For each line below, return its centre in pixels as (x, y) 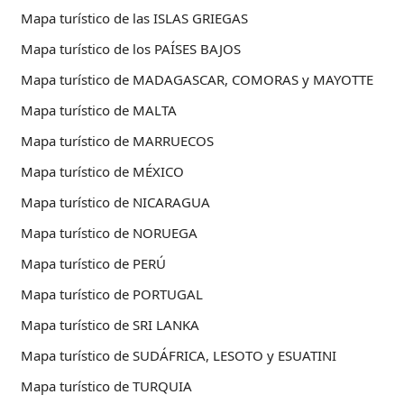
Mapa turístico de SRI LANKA (110, 325)
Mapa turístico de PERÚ (93, 264)
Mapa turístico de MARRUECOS (117, 141)
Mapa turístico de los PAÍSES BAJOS (131, 49)
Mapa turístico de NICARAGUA (115, 202)
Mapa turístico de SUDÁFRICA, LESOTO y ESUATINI (179, 356)
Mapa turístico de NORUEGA (109, 233)
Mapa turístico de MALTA (99, 110)
